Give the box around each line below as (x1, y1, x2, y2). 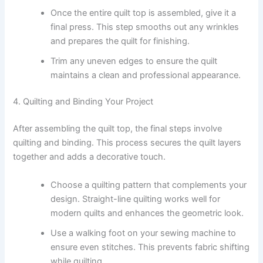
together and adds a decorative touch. (13, 151, 166, 163)
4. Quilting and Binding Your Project (13, 96, 154, 107)
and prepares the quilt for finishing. (50, 35, 190, 46)
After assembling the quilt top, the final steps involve (13, 123, 222, 134)
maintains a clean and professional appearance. (50, 69, 241, 80)
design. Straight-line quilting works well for (50, 193, 221, 204)
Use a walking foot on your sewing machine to (50, 227, 237, 238)
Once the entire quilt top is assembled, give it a (50, 7, 237, 18)
